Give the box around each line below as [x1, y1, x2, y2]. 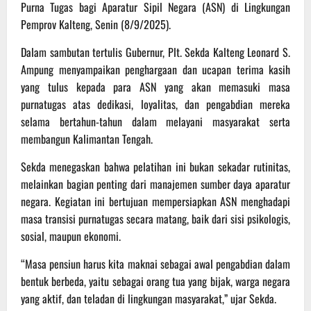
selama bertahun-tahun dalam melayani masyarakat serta [21, 112, 290, 130]
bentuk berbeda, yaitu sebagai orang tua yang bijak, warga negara [21, 272, 290, 289]
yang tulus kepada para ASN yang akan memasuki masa [21, 78, 290, 95]
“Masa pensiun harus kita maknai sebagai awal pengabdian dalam [21, 255, 290, 272]
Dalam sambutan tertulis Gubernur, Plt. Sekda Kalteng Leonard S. [21, 43, 290, 60]
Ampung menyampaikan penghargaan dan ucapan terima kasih [21, 60, 290, 78]
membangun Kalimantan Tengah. [21, 130, 153, 147]
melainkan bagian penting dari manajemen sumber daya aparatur [21, 175, 290, 192]
